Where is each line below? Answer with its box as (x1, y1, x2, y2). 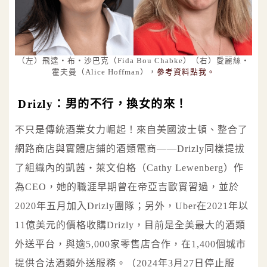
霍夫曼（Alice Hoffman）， (52, 68, 157, 77)
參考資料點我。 (157, 68, 215, 77)
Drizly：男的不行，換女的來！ (18, 98, 188, 111)
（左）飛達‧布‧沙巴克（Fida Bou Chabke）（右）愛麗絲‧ (17, 57, 250, 66)
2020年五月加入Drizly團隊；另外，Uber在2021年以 (15, 201, 249, 212)
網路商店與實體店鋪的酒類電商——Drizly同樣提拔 (15, 144, 245, 154)
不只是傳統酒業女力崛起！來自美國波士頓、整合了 (15, 125, 248, 135)
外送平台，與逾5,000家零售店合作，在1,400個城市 (15, 239, 246, 250)
